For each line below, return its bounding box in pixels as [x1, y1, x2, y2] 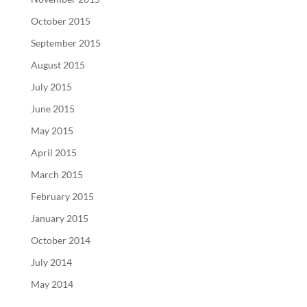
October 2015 [30, 14, 90, 27]
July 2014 [30, 256, 72, 268]
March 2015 [30, 168, 83, 180]
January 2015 [30, 212, 88, 224]
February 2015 [30, 190, 94, 202]
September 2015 [30, 36, 101, 49]
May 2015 [30, 124, 73, 136]
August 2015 [30, 58, 85, 71]
